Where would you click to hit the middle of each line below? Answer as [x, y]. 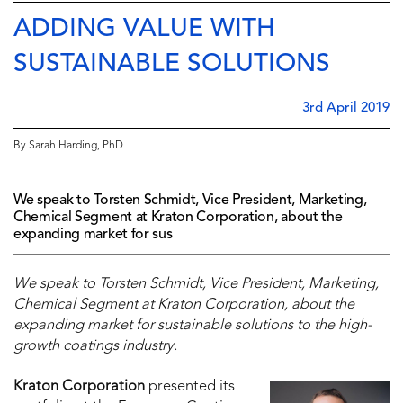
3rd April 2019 [346, 109]
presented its [192, 387]
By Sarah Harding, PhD [68, 146]
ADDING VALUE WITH [144, 30]
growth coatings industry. [97, 347]
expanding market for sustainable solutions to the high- [193, 326]
